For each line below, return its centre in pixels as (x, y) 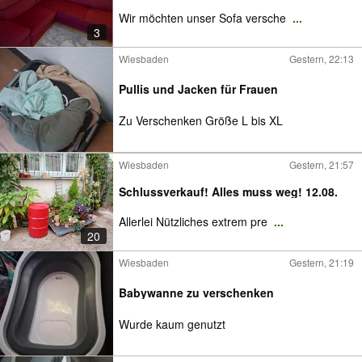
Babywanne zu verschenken (196, 292)
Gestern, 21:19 (322, 262)
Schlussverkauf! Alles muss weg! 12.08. (228, 192)
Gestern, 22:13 (322, 59)
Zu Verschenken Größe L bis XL (201, 121)
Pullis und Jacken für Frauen (198, 88)
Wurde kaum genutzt (172, 324)
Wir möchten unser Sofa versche (204, 18)
